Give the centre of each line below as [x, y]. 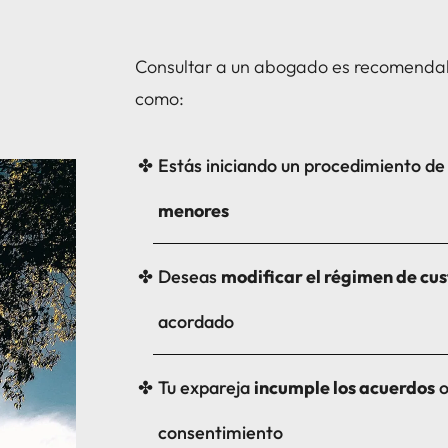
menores [194, 210]
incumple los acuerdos [345, 387]
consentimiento [221, 432]
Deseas [190, 276]
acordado [196, 321]
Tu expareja [206, 387]
